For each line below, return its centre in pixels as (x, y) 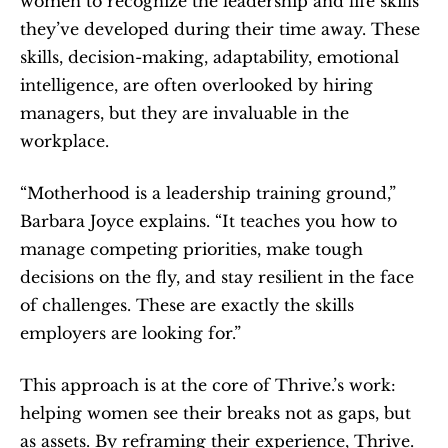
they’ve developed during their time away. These (220, 29)
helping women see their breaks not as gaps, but (215, 413)
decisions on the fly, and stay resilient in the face (217, 277)
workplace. (64, 141)
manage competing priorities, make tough (191, 249)
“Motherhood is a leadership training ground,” (208, 193)
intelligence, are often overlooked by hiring (196, 85)
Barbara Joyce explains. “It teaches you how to (208, 221)
